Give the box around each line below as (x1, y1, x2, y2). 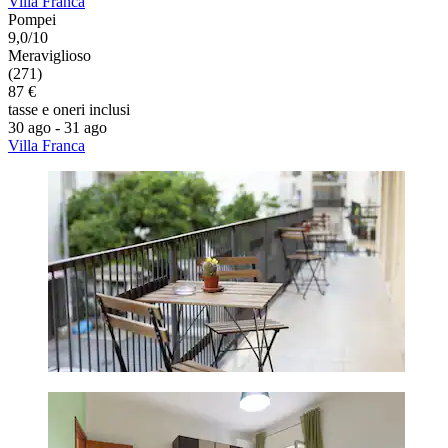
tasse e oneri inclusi (8, 100, 130, 118)
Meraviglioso (8, 46, 91, 64)
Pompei (8, 10, 56, 28)
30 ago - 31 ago (8, 118, 107, 136)
